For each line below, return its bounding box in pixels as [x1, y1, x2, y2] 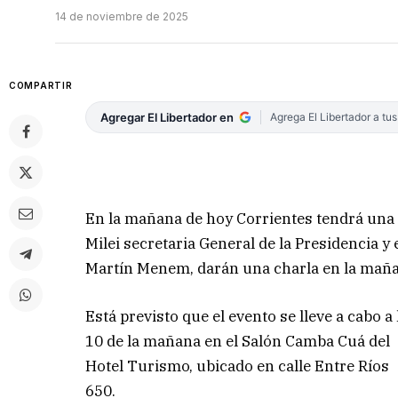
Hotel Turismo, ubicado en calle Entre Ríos [85, 355, 390, 376]
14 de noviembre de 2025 [55, 10, 188, 24]
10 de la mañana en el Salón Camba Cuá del [85, 330, 391, 351]
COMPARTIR [9, 80, 73, 92]
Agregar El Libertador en [100, 110, 235, 125]
